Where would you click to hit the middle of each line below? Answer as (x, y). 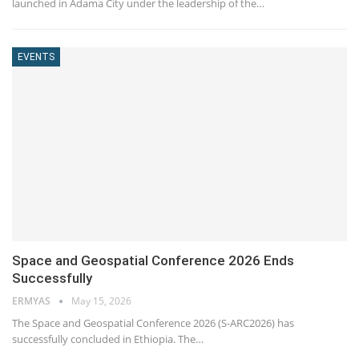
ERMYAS (32, 301)
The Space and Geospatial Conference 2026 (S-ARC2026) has (153, 323)
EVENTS (36, 56)
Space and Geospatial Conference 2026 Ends (153, 261)
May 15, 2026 (101, 301)
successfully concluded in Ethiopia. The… (108, 339)
